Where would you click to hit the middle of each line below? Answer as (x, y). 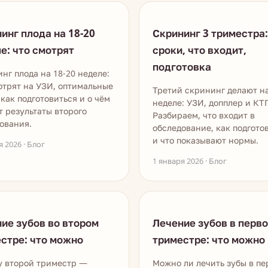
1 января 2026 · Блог (190, 161)
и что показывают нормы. (205, 140)
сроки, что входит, (200, 50)
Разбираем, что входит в (204, 115)
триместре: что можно (209, 240)
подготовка (182, 67)
